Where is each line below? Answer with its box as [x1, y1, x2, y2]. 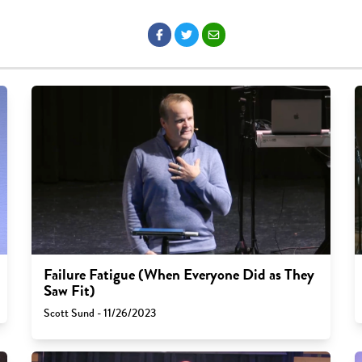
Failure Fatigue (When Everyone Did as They [43, 263, 314, 286]
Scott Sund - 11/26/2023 [43, 304, 156, 322]
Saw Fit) [43, 279, 95, 302]
